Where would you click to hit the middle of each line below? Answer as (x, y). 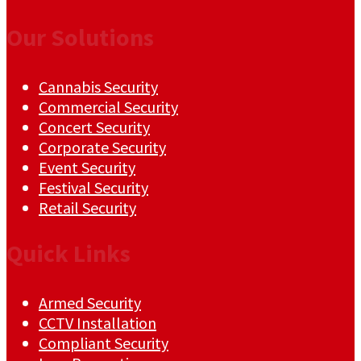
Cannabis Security (98, 87)
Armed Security (90, 303)
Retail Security (87, 208)
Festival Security (93, 188)
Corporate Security (102, 147)
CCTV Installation (98, 323)
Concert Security (94, 127)
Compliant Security (104, 343)
